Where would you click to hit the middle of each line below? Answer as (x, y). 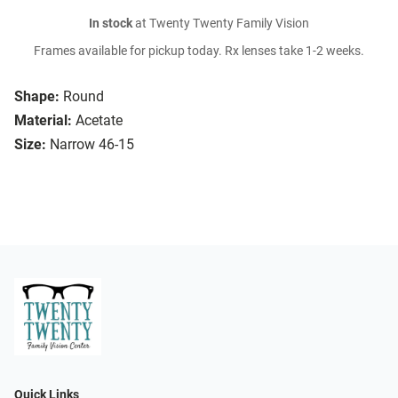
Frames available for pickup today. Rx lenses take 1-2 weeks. (199, 52)
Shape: (37, 97)
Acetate (99, 121)
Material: (43, 121)
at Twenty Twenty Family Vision (221, 24)
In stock (111, 24)
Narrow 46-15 (92, 145)
